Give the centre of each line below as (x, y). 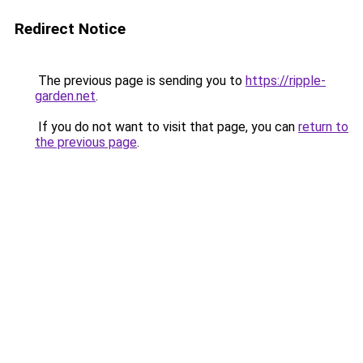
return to (323, 127)
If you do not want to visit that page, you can (167, 127)
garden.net (65, 96)
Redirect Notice (70, 29)
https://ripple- (286, 81)
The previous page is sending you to (140, 81)
